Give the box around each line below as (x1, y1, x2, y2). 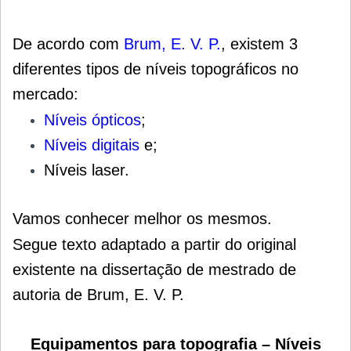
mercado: (13, 85, 78, 103)
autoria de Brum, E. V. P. (13, 285, 184, 303)
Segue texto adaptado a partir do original (13, 235, 296, 253)
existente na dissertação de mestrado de (13, 260, 296, 278)
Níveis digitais (44, 136, 139, 154)
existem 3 (226, 34, 298, 52)
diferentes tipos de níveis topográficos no (13, 60, 299, 78)
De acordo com (13, 34, 124, 52)
